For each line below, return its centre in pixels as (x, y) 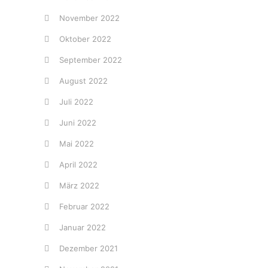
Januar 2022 (83, 227)
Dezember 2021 (89, 248)
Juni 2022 (78, 123)
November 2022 (89, 18)
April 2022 (78, 165)
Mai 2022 (77, 144)
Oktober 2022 (85, 39)
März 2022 (79, 185)
